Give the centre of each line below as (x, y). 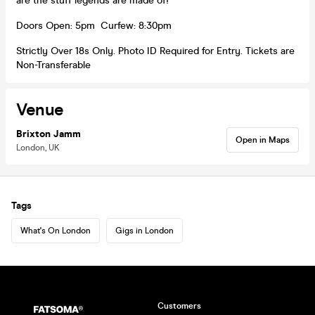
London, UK (38, 147)
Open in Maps (263, 140)
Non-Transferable (53, 65)
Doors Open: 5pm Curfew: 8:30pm (94, 25)
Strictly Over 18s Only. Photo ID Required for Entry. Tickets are (155, 51)
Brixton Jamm (49, 134)
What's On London (56, 230)
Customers (179, 306)
